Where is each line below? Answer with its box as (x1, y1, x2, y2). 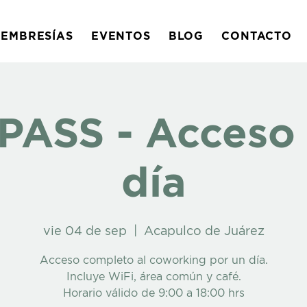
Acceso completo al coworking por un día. (39, 254, 268, 266)
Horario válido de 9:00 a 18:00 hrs (62, 286, 245, 299)
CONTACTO (221, 29, 292, 42)
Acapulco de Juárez (143, 224, 265, 237)
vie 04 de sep (42, 224, 127, 237)
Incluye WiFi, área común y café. (66, 270, 241, 282)
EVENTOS (90, 29, 151, 42)
